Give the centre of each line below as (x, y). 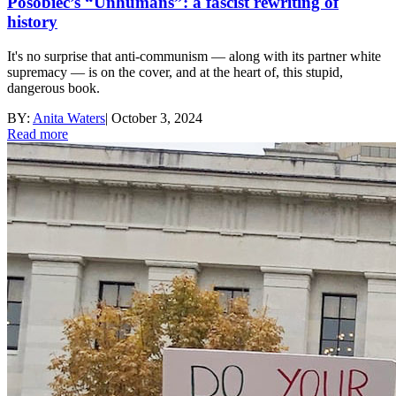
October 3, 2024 (157, 118)
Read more (38, 134)
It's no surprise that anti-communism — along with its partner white (194, 57)
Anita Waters (69, 118)
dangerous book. (53, 88)
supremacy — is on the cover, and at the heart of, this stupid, (175, 72)
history (32, 22)
